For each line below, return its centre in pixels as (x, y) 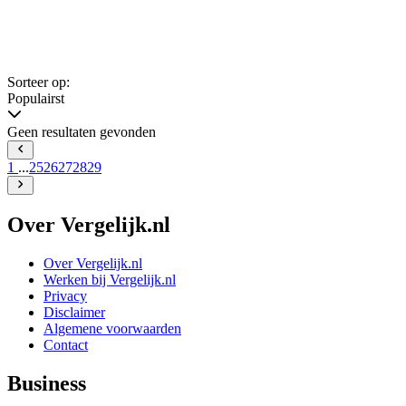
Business (47, 383)
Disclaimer (74, 312)
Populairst (36, 99)
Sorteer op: (39, 82)
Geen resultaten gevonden (82, 132)
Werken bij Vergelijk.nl (110, 279)
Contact (66, 344)
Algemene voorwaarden (112, 328)
